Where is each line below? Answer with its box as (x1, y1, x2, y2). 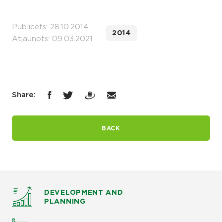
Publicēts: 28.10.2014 (12, 23, 89, 31)
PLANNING (44, 198, 86, 205)
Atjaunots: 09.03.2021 (12, 35, 93, 43)
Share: (12, 91, 36, 99)
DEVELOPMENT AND (44, 189, 123, 196)
